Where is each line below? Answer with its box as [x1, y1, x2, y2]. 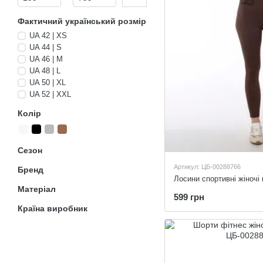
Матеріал [18, 184, 56, 194]
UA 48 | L [29, 66, 60, 75]
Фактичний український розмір [18, 16, 146, 26]
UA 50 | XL [29, 78, 66, 87]
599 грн [174, 192, 204, 203]
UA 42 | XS [29, 31, 67, 40]
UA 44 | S [29, 43, 62, 52]
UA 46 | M [29, 55, 63, 63]
